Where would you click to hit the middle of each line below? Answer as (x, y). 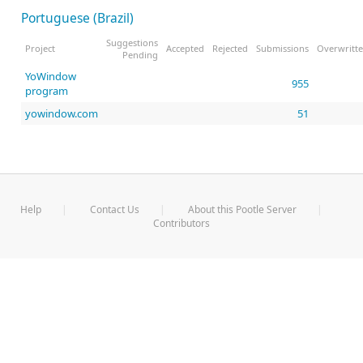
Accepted (185, 48)
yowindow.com (62, 113)
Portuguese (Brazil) (77, 18)
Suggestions (132, 42)
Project (40, 48)
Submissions (282, 48)
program (47, 90)
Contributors (181, 224)
